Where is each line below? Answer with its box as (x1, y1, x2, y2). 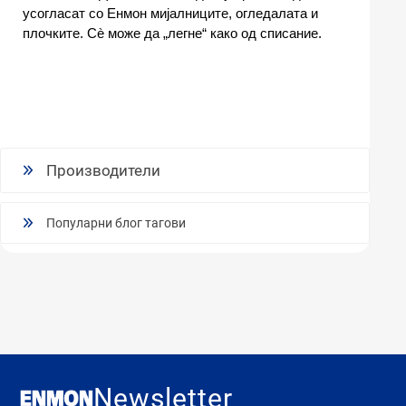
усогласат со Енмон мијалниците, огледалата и (23, 5, 318, 22)
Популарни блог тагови (46, 216, 186, 231)
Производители (46, 161, 160, 180)
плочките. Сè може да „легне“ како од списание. (23, 25, 322, 42)
